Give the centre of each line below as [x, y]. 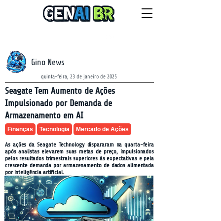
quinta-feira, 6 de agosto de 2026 [29, 37]
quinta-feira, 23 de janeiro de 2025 [79, 77]
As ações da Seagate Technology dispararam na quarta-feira [79, 145]
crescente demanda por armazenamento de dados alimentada [79, 165]
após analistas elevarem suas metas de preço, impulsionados [79, 151]
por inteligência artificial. [35, 172]
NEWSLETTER [136, 37]
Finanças [20, 129]
